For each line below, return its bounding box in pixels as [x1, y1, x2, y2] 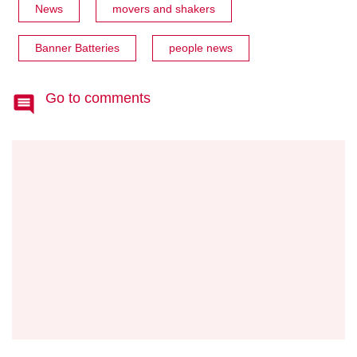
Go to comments [45, 89, 151, 106]
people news [169, 41, 233, 54]
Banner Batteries [35, 41, 120, 54]
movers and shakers [112, 2, 215, 15]
